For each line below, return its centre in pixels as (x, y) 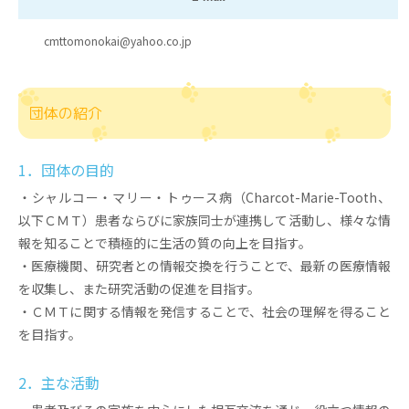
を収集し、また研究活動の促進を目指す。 (139, 288)
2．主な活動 (59, 383)
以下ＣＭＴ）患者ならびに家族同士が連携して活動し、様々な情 (204, 220)
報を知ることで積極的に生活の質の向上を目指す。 (165, 243)
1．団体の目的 (66, 170)
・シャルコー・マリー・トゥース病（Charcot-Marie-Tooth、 (204, 197)
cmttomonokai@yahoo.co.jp (118, 41)
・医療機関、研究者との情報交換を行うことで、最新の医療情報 (204, 266)
